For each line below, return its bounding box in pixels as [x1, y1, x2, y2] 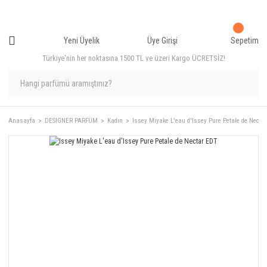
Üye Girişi [147, 35, 178, 45]
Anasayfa [8, 117, 35, 125]
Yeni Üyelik [63, 35, 100, 45]
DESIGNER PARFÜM [45, 117, 98, 125]
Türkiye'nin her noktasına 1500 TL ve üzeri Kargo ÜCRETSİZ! [42, 54, 225, 63]
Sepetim [230, 35, 259, 45]
